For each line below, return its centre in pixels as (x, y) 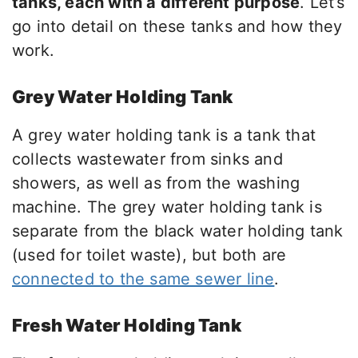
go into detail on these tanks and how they (177, 27)
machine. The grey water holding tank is (167, 207)
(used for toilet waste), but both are (149, 255)
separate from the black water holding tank (178, 231)
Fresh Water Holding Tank (127, 326)
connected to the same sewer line (143, 279)
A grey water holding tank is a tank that (164, 135)
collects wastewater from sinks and (147, 159)
